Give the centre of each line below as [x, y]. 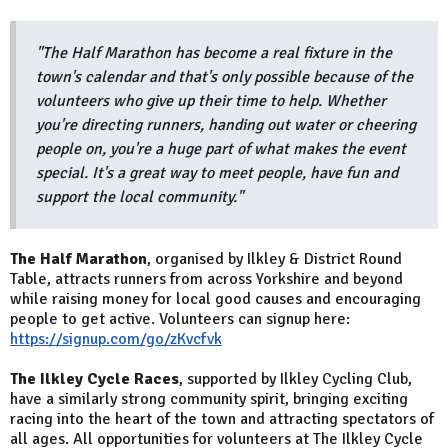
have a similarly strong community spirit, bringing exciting [209, 399]
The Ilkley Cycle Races [94, 379]
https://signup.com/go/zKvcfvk [116, 339]
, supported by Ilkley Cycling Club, [295, 379]
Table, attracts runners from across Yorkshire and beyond [206, 279]
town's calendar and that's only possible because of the [224, 77]
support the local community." [139, 197]
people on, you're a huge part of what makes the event [221, 149]
